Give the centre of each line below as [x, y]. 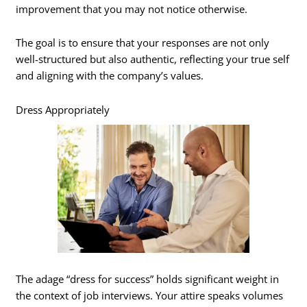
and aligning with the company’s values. [110, 76]
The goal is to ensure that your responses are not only [143, 43]
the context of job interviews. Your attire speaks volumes [150, 295]
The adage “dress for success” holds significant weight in [148, 279]
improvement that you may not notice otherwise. [132, 9]
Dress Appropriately [63, 109]
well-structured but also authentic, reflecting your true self [153, 59]
